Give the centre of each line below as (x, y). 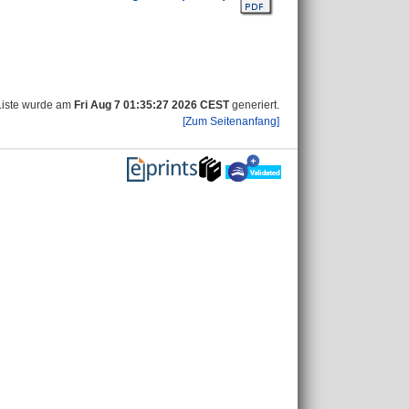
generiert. (254, 105)
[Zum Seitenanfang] (231, 121)
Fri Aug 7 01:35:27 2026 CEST (152, 105)
